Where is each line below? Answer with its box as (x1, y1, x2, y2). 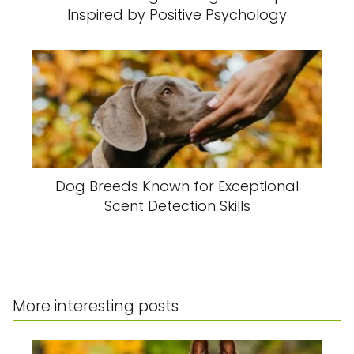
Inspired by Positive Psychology (67, 5, 287, 25)
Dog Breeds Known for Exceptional (55, 176, 299, 197)
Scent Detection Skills (104, 196, 250, 217)
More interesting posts (13, 296, 179, 318)
